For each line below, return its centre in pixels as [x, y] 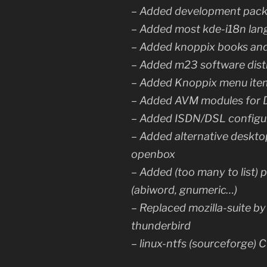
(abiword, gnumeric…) [184, 190]
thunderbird [161, 226]
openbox [153, 154]
